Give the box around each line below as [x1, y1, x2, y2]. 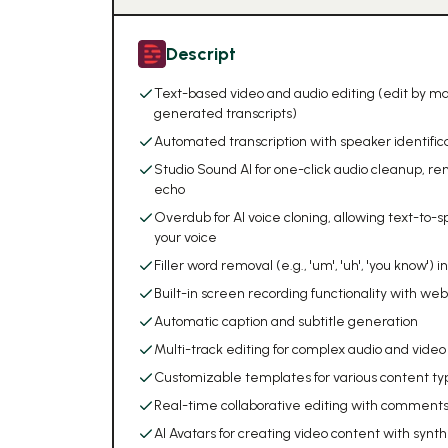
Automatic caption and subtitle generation [154, 313, 418, 330]
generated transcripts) [154, 105, 297, 122]
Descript [166, 43, 236, 65]
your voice [154, 229, 217, 246]
